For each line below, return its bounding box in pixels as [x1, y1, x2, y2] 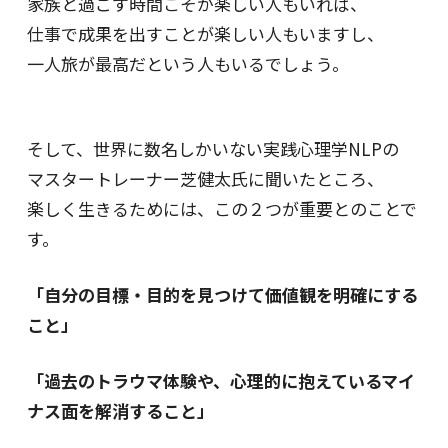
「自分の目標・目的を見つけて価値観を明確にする [26, 281, 418, 307]
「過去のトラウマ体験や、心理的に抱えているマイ [26, 367, 415, 393]
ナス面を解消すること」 [26, 397, 214, 423]
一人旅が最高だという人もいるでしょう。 [26, 51, 349, 77]
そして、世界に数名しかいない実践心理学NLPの [26, 135, 399, 161]
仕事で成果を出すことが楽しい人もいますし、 [26, 21, 384, 47]
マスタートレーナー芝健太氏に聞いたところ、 [26, 165, 384, 191]
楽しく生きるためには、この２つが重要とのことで [26, 195, 417, 221]
